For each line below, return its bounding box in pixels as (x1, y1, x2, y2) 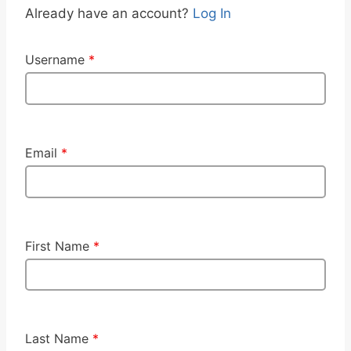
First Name (25, 237, 93, 254)
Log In (193, 5, 231, 21)
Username (25, 52, 89, 67)
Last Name (25, 331, 92, 347)
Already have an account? (25, 5, 193, 21)
